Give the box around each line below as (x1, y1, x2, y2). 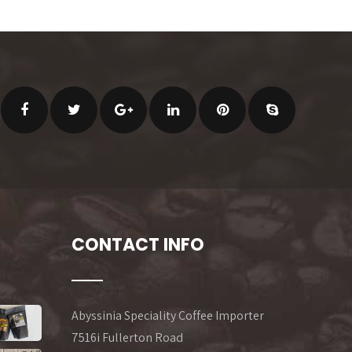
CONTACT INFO (71, 233, 204, 258)
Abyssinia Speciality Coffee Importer (71, 307, 264, 324)
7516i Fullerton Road (71, 329, 183, 346)
